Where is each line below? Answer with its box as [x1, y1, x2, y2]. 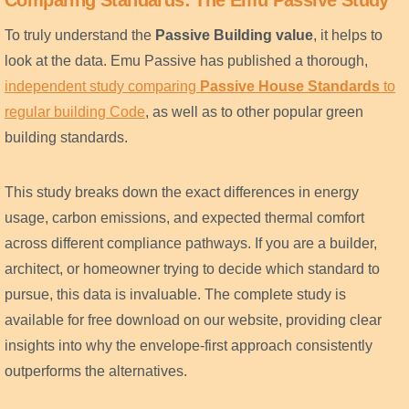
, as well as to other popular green [145, 104, 363, 121]
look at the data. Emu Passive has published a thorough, [5, 53, 368, 69]
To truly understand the [5, 27, 155, 44]
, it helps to [313, 27, 383, 44]
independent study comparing [5, 79, 200, 95]
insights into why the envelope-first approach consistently [5, 338, 372, 354]
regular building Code [5, 104, 145, 121]
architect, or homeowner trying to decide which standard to [5, 261, 380, 278]
